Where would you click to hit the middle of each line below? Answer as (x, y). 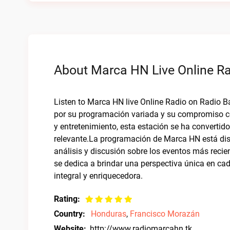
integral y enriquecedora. (98, 176)
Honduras (109, 214)
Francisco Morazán (165, 214)
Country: (70, 214)
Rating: (67, 199)
